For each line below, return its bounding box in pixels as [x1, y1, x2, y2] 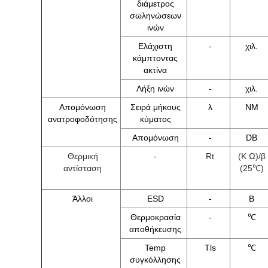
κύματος [139, 114, 171, 124]
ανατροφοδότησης [48, 114, 117, 124]
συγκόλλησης [130, 255, 181, 264]
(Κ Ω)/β [237, 151, 266, 161]
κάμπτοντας [133, 53, 178, 63]
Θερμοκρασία [130, 212, 181, 222]
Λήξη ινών [136, 84, 174, 93]
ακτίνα [144, 65, 167, 75]
